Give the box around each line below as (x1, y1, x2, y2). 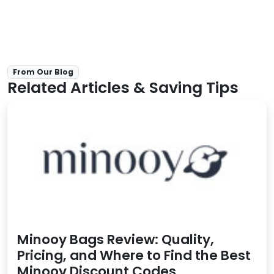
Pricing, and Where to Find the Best (17, 246, 251, 265)
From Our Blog (13, 67, 73, 77)
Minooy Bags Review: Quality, (17, 230, 214, 250)
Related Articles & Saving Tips (7, 77, 239, 99)
